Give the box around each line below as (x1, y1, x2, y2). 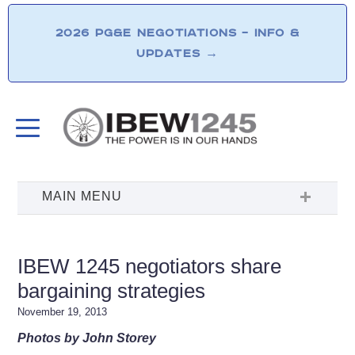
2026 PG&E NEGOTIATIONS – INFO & (55, 25, 300, 40)
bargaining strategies (17, 278, 206, 303)
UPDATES (136, 46, 206, 61)
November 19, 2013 (17, 305, 108, 318)
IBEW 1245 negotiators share (17, 254, 282, 278)
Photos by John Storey (17, 330, 157, 345)
